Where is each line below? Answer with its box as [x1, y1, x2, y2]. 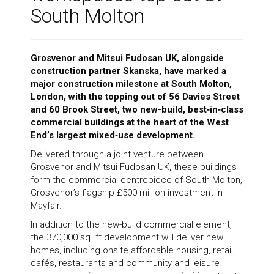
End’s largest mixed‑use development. [31, 130, 195, 141]
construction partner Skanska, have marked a [31, 65, 226, 77]
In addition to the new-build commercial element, [31, 218, 232, 230]
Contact [12, 78, 43, 88]
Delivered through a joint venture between [31, 149, 204, 160]
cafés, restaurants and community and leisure [31, 257, 220, 268]
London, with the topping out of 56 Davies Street [31, 91, 240, 103]
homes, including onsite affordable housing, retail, [31, 244, 235, 256]
